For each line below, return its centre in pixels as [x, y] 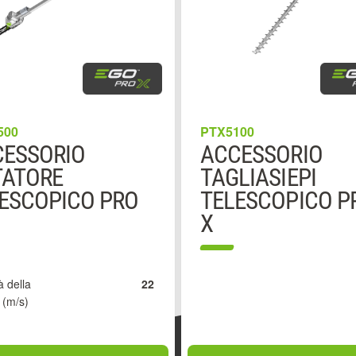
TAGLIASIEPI [258, 178]
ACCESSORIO [261, 155]
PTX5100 [227, 132]
